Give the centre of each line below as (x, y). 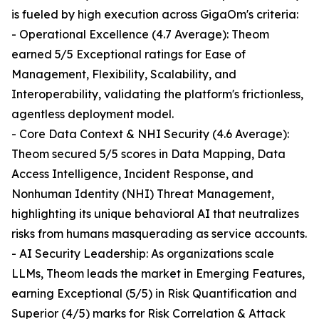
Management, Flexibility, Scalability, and (124, 74)
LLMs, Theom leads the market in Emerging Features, (158, 274)
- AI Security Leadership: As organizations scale (143, 254)
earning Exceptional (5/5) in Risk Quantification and (154, 294)
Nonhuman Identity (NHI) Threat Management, (143, 194)
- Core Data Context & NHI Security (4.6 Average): (150, 134)
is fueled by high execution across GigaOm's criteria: (155, 15)
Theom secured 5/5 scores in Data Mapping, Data (148, 154)
